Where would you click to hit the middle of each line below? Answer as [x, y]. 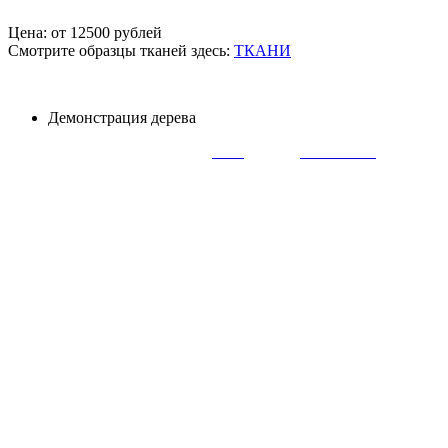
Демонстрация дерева [122, 117]
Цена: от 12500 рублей [85, 32]
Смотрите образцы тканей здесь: [121, 50]
